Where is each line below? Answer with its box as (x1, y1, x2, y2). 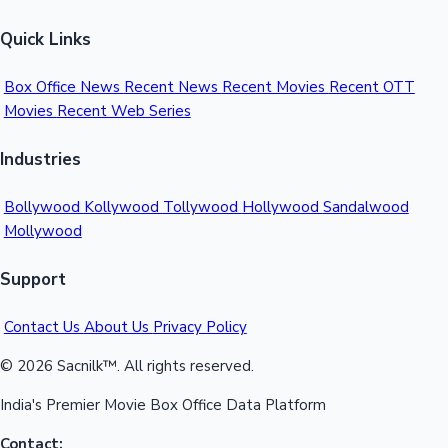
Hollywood (241, 197, 323, 218)
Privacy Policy (152, 317, 247, 338)
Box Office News (3, 77, 124, 98)
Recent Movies (221, 77, 329, 98)
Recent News (123, 77, 222, 98)
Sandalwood (322, 197, 409, 218)
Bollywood (3, 197, 84, 218)
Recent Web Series (56, 101, 191, 122)
